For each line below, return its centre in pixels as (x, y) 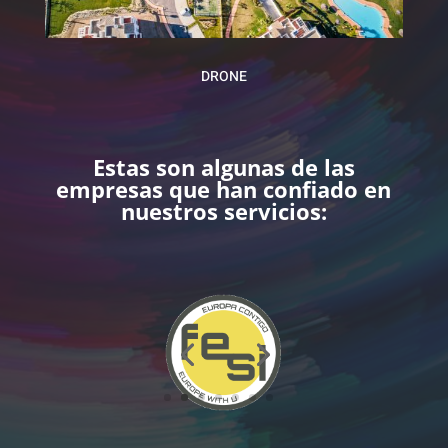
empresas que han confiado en (224, 189)
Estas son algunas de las (223, 167)
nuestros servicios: (223, 211)
